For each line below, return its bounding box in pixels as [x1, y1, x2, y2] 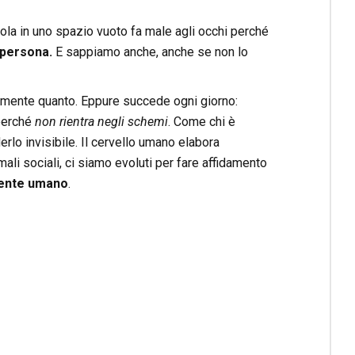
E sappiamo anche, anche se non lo [52, 44, 248, 60]
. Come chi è [167, 114, 235, 130]
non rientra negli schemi [34, 114, 168, 130]
